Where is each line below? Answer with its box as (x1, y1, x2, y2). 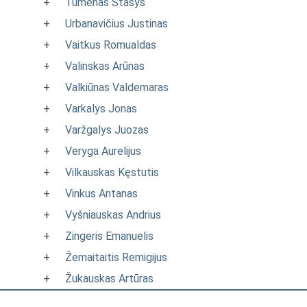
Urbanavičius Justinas (65, 17, 168, 30)
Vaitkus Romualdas (65, 38, 156, 51)
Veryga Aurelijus (65, 145, 141, 158)
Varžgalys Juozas (65, 123, 149, 136)
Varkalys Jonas (65, 102, 137, 115)
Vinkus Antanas (65, 187, 138, 200)
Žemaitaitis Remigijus (65, 251, 167, 264)
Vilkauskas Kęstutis (65, 166, 159, 179)
